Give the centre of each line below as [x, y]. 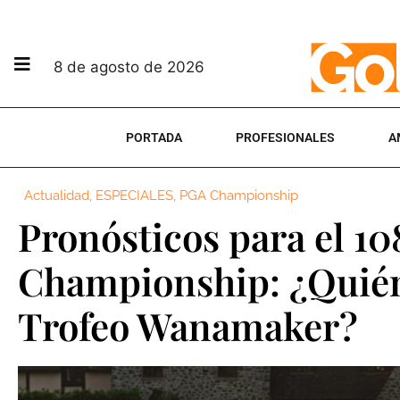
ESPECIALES [134, 196]
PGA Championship [239, 196]
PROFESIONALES [285, 137]
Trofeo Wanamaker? [188, 326]
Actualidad [57, 196]
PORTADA [154, 137]
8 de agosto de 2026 [129, 67]
